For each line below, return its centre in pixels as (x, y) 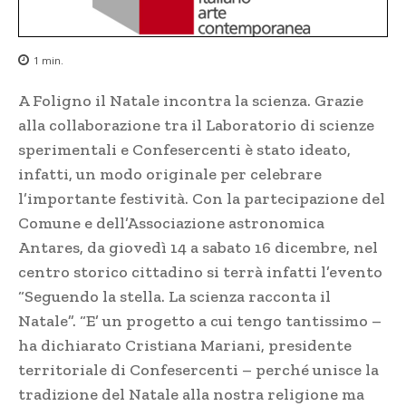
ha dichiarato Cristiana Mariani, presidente (185, 346)
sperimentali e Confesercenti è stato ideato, (184, 150)
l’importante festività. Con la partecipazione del (202, 199)
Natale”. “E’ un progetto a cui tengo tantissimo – (200, 321)
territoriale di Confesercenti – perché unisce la (198, 370)
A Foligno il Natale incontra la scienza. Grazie (191, 101)
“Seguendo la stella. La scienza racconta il (174, 297)
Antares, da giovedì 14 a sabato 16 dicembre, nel (198, 248)
